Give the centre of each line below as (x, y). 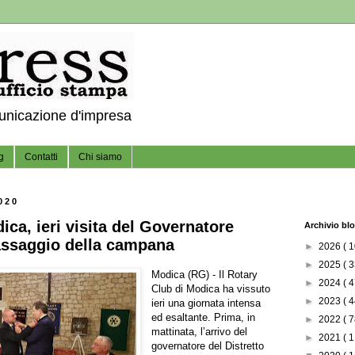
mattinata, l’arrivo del (200, 331)
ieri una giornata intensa (206, 303)
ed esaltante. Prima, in (204, 317)
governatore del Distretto (208, 345)
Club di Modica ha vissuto (211, 288)
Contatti (41, 157)
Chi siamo (100, 157)
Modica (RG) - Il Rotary (205, 274)
